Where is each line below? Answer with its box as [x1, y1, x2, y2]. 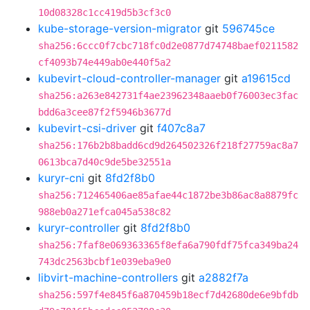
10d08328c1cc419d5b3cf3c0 [38, 7, 171, 18]
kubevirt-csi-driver [38, 121, 136, 135]
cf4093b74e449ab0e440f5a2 [38, 57, 171, 68]
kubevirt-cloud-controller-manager [38, 71, 221, 85]
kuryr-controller [38, 221, 120, 235]
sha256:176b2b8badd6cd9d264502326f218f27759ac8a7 [38, 140, 298, 151]
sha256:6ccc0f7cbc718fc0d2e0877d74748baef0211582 [38, 40, 298, 51]
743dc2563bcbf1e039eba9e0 [38, 256, 171, 267]
